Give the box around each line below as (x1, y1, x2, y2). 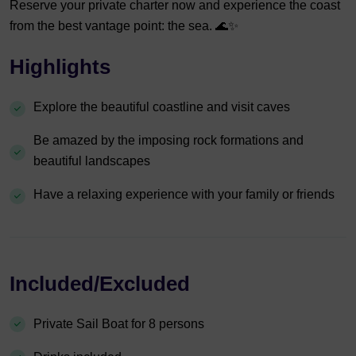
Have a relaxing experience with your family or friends (33, 187, 335, 201)
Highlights (10, 54, 110, 79)
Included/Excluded (10, 271, 190, 296)
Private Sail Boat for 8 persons (33, 316, 204, 331)
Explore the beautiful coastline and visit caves (33, 99, 290, 114)
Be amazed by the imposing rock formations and (33, 133, 304, 147)
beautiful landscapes (33, 153, 150, 168)
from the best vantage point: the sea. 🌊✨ (10, 18, 238, 33)
